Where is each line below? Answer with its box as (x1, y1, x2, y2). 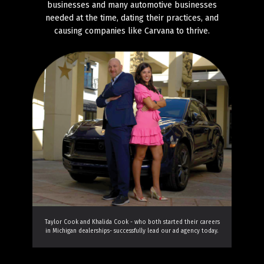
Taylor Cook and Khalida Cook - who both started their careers (44, 219, 220, 226)
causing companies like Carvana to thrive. (54, 25, 210, 36)
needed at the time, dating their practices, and (45, 12, 219, 23)
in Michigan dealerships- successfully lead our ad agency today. (45, 227, 219, 235)
